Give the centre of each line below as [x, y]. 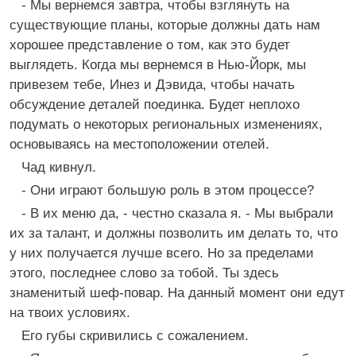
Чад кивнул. [59, 167]
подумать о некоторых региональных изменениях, [166, 124]
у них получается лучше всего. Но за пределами [162, 253]
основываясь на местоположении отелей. [139, 144]
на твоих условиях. [70, 313]
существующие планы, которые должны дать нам [165, 25]
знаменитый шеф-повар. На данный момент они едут [177, 293]
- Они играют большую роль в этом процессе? [168, 190]
